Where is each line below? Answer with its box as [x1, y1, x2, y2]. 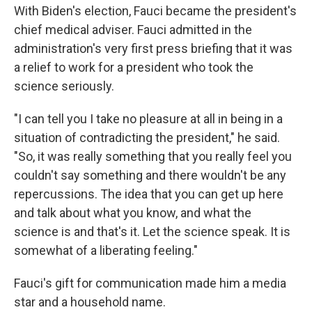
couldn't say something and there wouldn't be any [14, 168, 286, 183]
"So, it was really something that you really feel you [14, 149, 292, 164]
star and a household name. [14, 295, 166, 310]
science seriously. [14, 79, 114, 94]
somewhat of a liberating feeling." [14, 243, 198, 258]
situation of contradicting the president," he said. [14, 130, 280, 146]
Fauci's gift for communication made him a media [14, 276, 286, 291]
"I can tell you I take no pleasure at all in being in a [14, 111, 283, 127]
